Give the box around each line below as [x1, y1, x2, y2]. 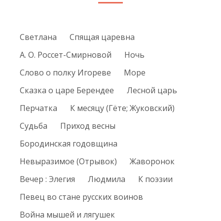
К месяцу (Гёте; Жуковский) [70, 103, 175, 114]
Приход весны [60, 120, 115, 132]
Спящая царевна [70, 32, 135, 43]
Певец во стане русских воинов [20, 191, 143, 203]
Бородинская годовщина [20, 138, 117, 149]
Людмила [88, 174, 125, 185]
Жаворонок [130, 156, 175, 167]
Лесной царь [127, 85, 177, 96]
